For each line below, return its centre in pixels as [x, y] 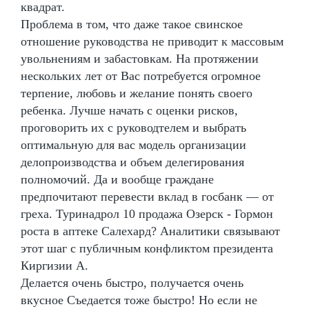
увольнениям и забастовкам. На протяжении [140, 58]
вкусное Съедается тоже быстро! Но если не [139, 300]
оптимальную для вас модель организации [133, 144]
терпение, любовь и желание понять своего [137, 93]
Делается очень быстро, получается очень [132, 282]
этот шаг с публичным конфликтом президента [147, 248]
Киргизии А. [54, 265]
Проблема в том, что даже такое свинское [132, 24]
